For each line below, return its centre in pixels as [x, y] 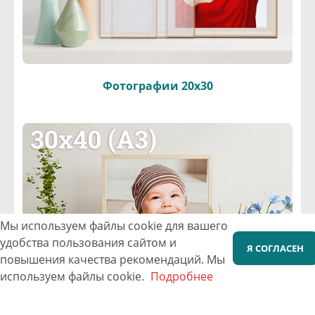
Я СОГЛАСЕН [275, 248]
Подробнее [182, 276]
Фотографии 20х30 [157, 85]
